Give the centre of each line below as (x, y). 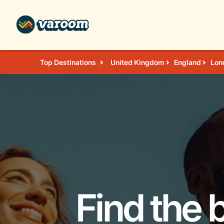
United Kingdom (138, 62)
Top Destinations (68, 62)
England (188, 62)
